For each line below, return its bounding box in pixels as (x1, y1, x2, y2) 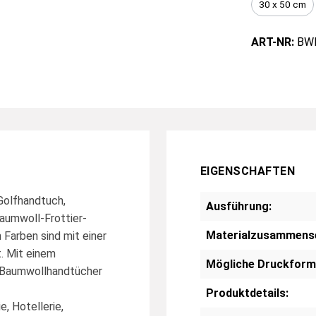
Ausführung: (206, 199, 272, 213)
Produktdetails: (206, 286, 288, 300)
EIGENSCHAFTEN (200, 164, 296, 178)
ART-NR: (251, 35, 297, 49)
